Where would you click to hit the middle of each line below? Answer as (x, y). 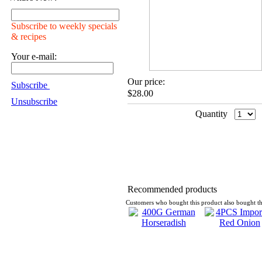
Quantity (211, 114)
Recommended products (172, 189)
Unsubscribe (34, 101)
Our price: (146, 82)
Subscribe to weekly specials (64, 26)
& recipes (29, 37)
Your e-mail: (34, 56)
